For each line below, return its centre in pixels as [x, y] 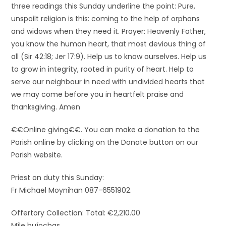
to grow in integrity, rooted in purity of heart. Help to [103, 69]
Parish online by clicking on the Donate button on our [105, 142]
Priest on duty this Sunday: [58, 178]
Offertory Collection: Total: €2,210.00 [76, 213]
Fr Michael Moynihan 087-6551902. [72, 190]
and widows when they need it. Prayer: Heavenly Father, [109, 31]
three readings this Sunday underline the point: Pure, [103, 6]
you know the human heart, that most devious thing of [109, 44]
